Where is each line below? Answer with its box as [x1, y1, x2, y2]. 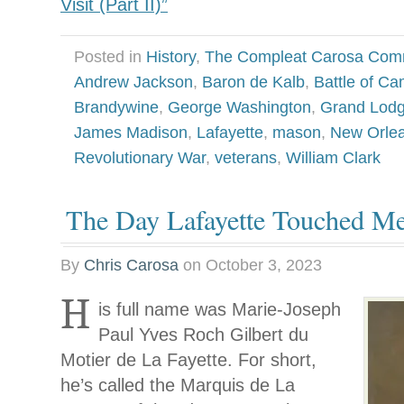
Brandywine [74, 98, 159, 117]
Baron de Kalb [202, 73, 305, 92]
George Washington [168, 98, 311, 117]
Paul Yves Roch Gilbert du [98, 325, 308, 345]
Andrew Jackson [74, 73, 193, 92]
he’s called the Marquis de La [60, 375, 295, 396]
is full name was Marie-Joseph [98, 299, 341, 320]
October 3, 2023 [206, 256, 322, 275]
